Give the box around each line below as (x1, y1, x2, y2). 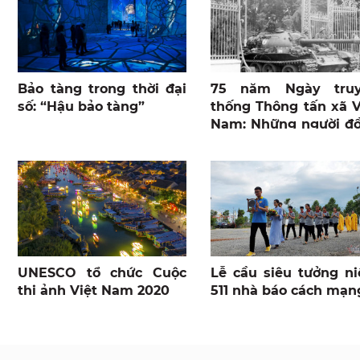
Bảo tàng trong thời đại (18, 81, 186, 97)
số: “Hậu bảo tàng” (18, 99, 145, 115)
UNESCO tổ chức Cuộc (18, 264, 186, 280)
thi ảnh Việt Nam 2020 (18, 282, 170, 298)
